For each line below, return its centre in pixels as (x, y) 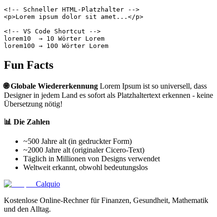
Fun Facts (29, 65)
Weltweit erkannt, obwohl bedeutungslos (85, 168)
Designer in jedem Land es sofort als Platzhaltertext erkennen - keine (108, 95)
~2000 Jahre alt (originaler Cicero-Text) (84, 150)
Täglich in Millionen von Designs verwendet (92, 159)
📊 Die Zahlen (27, 122)
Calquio (48, 184)
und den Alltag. (27, 209)
